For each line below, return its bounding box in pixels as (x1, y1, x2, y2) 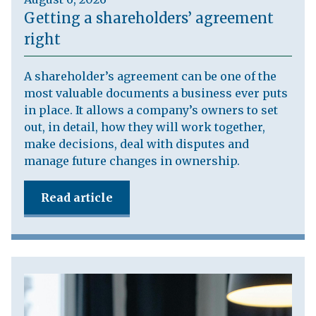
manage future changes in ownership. (23, 154, 240, 168)
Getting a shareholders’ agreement (23, 9, 274, 27)
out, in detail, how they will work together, (23, 120, 265, 134)
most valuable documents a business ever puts (23, 86, 288, 100)
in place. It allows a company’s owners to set (23, 103, 278, 117)
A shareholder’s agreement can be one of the (23, 69, 276, 83)
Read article (40, 190, 113, 205)
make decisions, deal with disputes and (23, 137, 249, 151)
